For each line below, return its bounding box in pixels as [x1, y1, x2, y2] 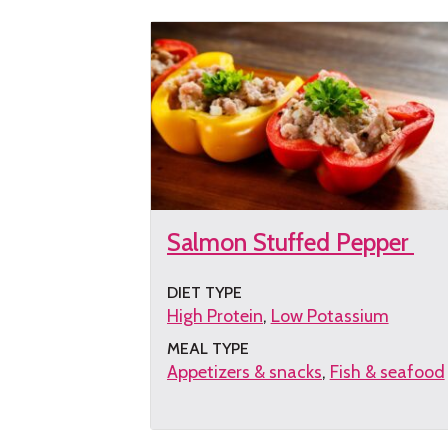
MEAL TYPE [167, 338, 249, 358]
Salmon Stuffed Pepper [167, 227, 414, 258]
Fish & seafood [329, 360, 445, 383]
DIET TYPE [167, 282, 242, 302]
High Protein [167, 304, 263, 327]
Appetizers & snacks [167, 360, 322, 383]
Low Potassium [270, 304, 389, 327]
